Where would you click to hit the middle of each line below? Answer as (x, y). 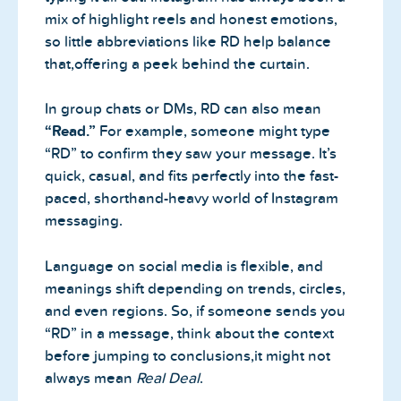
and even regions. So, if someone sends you (195, 311)
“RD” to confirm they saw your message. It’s (191, 154)
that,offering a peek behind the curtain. (177, 64)
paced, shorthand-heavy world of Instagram (192, 199)
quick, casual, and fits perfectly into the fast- (192, 176)
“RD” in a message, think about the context (189, 333)
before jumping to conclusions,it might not (188, 355)
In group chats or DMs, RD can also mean (183, 109)
